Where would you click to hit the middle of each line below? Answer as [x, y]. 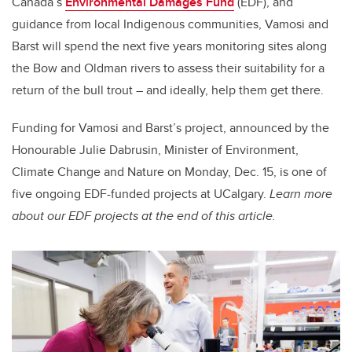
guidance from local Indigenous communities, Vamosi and [170, 24]
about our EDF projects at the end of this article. [144, 216]
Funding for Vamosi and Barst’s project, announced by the [170, 128]
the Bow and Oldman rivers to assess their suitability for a [168, 68]
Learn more [301, 194]
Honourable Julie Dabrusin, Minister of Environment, [155, 150]
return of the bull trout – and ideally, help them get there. [169, 90]
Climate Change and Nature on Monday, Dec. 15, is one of [169, 172]
